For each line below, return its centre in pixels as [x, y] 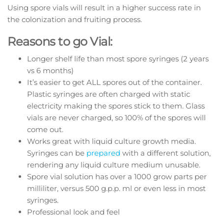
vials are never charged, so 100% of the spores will [116, 118]
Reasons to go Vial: [60, 42]
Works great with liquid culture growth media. [111, 141]
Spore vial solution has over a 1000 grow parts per [117, 177]
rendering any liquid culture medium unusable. [114, 165]
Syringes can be [57, 153]
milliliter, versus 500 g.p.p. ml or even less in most [116, 189]
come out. [45, 130]
